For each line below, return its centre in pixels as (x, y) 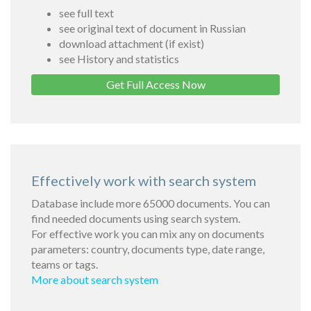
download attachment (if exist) (132, 43)
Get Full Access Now (155, 84)
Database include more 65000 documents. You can (151, 203)
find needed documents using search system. (136, 218)
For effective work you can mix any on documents (148, 234)
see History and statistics (119, 59)
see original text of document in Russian (152, 28)
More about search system (95, 279)
